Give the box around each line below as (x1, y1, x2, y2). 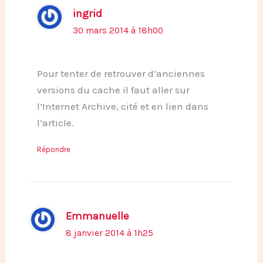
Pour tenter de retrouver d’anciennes (37, 67, 205, 79)
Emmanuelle (66, 209, 130, 222)
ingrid (72, 6, 102, 20)
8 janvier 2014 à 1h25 (66, 227, 154, 238)
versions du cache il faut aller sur (37, 83, 190, 96)
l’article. (37, 116, 74, 129)
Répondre (37, 144, 70, 154)
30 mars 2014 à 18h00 (72, 25, 163, 36)
